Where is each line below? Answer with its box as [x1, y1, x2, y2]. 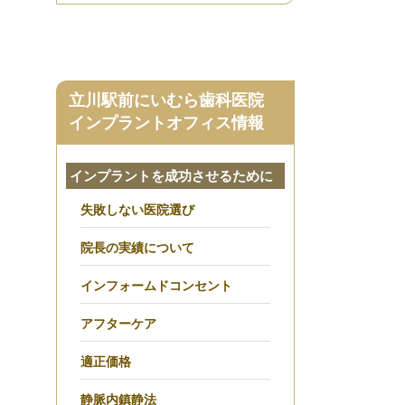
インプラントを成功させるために [70, 168, 273, 184]
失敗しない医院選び [80, 202, 194, 218]
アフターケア [80, 316, 156, 332]
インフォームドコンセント [80, 278, 232, 294]
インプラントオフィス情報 [69, 114, 264, 133]
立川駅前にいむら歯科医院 [69, 91, 264, 110]
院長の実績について [80, 240, 194, 256]
